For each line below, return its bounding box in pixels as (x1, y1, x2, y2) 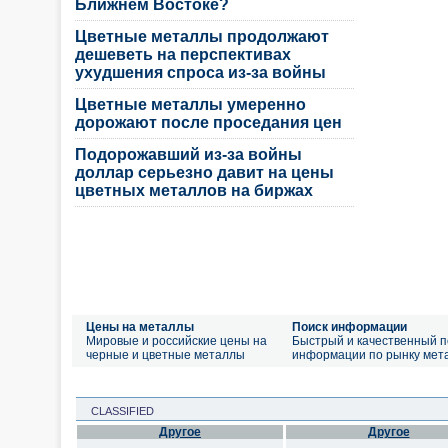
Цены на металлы (86, 320, 194, 334)
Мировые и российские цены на (86, 334, 267, 348)
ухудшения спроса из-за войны (75, 64, 326, 81)
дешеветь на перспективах (75, 46, 291, 63)
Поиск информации (292, 320, 407, 334)
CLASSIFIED (79, 405, 154, 417)
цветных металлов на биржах (75, 182, 313, 199)
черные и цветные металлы (86, 348, 245, 362)
